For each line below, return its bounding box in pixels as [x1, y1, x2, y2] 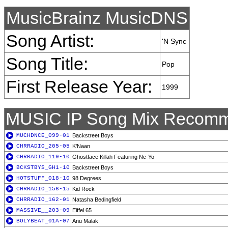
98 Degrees [72, 175, 101, 181]
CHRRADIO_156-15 [16, 186, 70, 192]
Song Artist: [6, 32, 94, 50]
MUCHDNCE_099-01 [16, 132, 70, 138]
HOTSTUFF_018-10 [16, 175, 70, 181]
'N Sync [162, 37, 186, 45]
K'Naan [72, 143, 90, 149]
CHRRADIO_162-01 [16, 196, 70, 203]
